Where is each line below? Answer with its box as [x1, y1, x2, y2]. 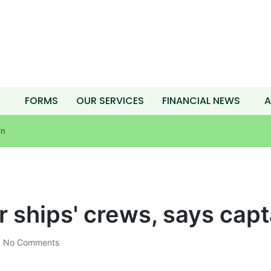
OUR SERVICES [76, 93, 144, 108]
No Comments [3, 237, 59, 247]
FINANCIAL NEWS [162, 93, 240, 108]
